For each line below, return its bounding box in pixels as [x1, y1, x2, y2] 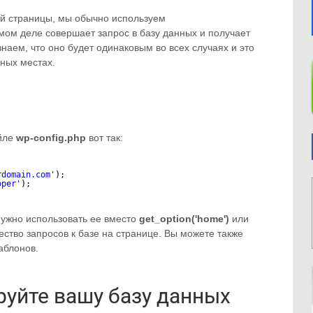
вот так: [86, 132, 123, 143]
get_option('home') [139, 213, 229, 224]
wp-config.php [16, 132, 86, 143]
